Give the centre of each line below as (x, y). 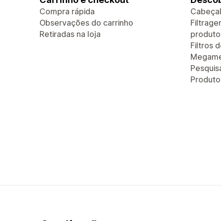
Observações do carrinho (86, 23)
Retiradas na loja (70, 34)
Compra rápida (67, 11)
